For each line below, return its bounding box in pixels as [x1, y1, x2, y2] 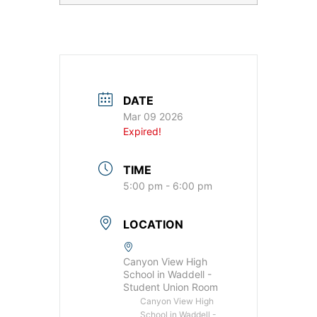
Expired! [123, 125, 161, 137]
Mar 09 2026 [123, 110, 183, 122]
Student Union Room [123, 281, 218, 293]
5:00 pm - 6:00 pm [123, 180, 212, 192]
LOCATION [123, 217, 183, 231]
